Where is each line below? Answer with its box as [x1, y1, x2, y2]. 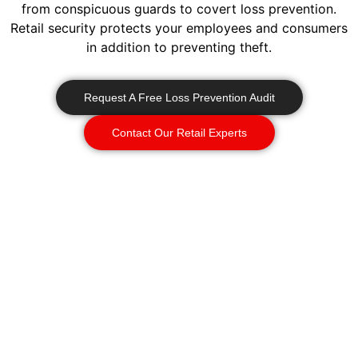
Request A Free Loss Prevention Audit [83, 91, 275, 105]
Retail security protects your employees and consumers [10, 19, 348, 36]
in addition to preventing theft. [86, 38, 272, 55]
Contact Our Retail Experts [111, 126, 247, 140]
